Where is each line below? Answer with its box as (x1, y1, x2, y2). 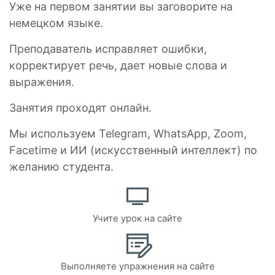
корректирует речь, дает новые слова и (9, 59, 227, 72)
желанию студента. (9, 160, 114, 173)
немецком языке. (9, 17, 103, 29)
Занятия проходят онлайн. (9, 101, 152, 114)
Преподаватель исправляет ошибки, (9, 42, 207, 55)
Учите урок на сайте (93, 212, 182, 224)
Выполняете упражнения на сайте (60, 260, 215, 272)
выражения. (9, 76, 74, 88)
